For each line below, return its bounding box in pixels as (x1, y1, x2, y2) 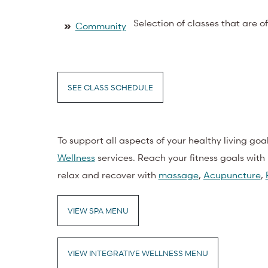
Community (75, 19, 126, 32)
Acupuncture (203, 169, 261, 181)
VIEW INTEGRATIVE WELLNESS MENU (67, 248, 208, 259)
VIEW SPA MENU (67, 205, 129, 217)
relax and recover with (57, 169, 156, 181)
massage (158, 169, 199, 181)
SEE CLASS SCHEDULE (67, 81, 153, 93)
